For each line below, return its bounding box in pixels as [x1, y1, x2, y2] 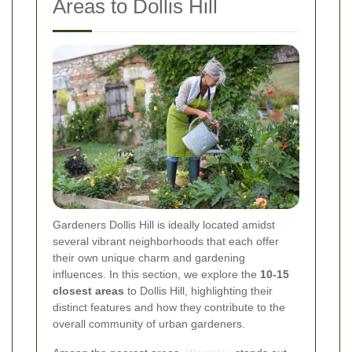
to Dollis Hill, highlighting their [124, 284, 273, 297]
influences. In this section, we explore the [53, 267, 260, 280]
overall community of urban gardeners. [53, 317, 245, 330]
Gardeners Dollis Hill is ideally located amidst [53, 218, 275, 231]
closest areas [53, 284, 124, 297]
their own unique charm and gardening [53, 251, 245, 264]
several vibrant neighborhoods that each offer [53, 234, 279, 247]
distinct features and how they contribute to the [53, 300, 285, 313]
